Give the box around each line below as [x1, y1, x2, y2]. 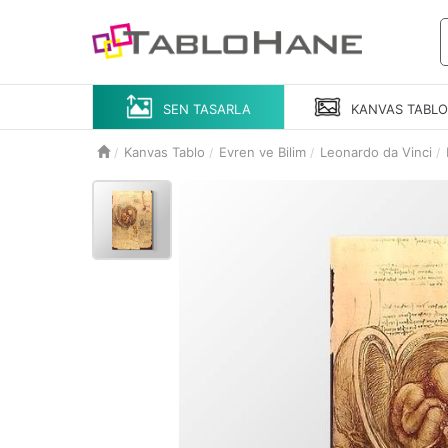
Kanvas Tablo [124, 144, 205, 160]
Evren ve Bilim [219, 144, 306, 160]
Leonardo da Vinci [320, 144, 432, 160]
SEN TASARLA [163, 100, 252, 117]
